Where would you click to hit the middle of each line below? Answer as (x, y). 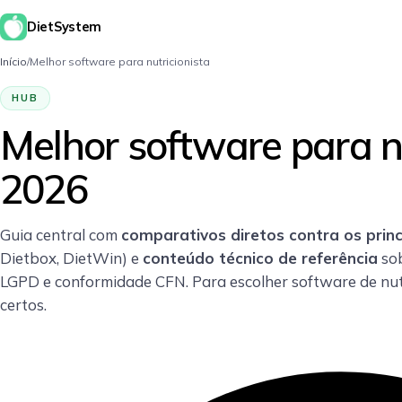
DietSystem (65, 26)
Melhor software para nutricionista (120, 61)
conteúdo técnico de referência (260, 258)
